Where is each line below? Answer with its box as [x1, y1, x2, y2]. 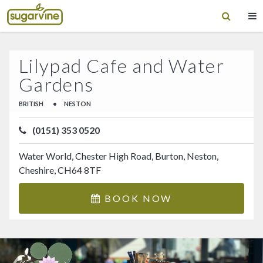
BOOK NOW [101, 192, 173, 204]
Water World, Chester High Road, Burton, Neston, [19, 150, 218, 162]
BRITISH [19, 100, 43, 108]
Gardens [19, 72, 94, 96]
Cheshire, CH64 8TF [19, 164, 101, 176]
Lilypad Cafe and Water [19, 53, 224, 77]
